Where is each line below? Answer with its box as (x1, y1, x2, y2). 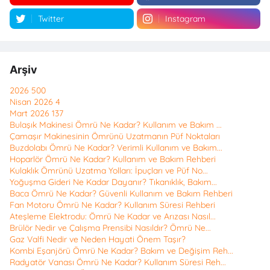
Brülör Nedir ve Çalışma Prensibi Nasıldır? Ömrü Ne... (10, 222, 211, 234)
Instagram (165, 13, 206, 25)
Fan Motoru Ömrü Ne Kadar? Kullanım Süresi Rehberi (10, 199, 215, 211)
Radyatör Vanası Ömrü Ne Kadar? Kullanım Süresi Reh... (10, 257, 226, 268)
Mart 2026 (10, 108, 52, 119)
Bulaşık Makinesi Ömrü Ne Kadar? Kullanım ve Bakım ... (10, 119, 222, 131)
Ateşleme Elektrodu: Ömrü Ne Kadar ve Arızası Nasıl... (10, 211, 216, 222)
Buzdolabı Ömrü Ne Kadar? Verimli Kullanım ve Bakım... (10, 142, 222, 154)
